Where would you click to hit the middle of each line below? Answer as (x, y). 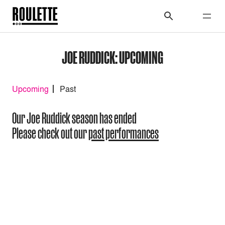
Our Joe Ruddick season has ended (74, 118)
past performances (124, 133)
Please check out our (50, 133)
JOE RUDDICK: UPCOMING (113, 57)
